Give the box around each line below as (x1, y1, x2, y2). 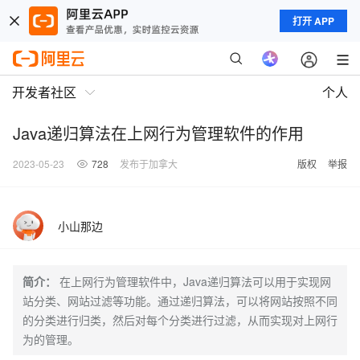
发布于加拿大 (120, 157, 178, 170)
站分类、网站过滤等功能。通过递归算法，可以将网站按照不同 (22, 292, 337, 309)
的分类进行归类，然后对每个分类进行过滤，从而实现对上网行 (22, 312, 337, 328)
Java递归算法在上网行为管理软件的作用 (13, 121, 304, 145)
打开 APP (292, 14, 334, 28)
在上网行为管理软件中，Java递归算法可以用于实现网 (59, 273, 331, 289)
